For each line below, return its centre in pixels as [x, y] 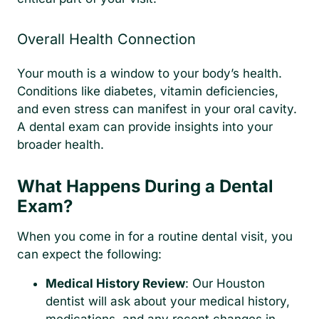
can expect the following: [89, 255]
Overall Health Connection [106, 40]
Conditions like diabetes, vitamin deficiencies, [148, 91]
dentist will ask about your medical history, [168, 302]
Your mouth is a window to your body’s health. [150, 74]
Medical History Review [115, 284]
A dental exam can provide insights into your [145, 127]
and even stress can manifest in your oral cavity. [157, 109]
